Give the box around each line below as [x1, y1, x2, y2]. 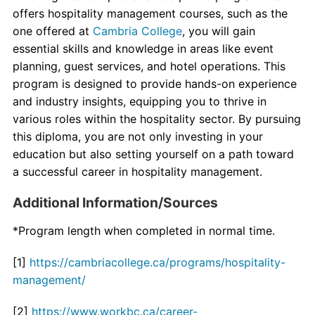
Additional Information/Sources [12, 193, 218, 211]
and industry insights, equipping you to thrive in [12, 94, 266, 108]
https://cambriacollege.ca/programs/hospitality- [29, 255, 285, 269]
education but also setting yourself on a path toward [12, 146, 294, 161]
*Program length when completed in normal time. [12, 223, 275, 238]
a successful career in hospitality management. [12, 164, 262, 179]
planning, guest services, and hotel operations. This [12, 58, 285, 73]
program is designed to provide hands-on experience [12, 76, 297, 91]
